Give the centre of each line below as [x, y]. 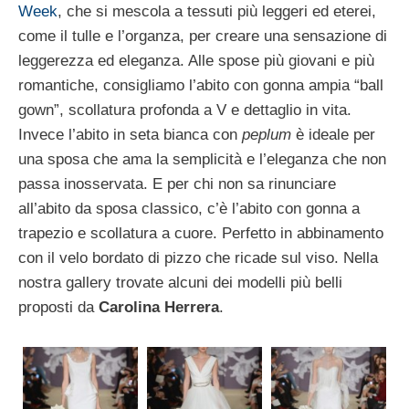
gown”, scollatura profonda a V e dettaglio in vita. [185, 110]
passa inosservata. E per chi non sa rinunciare [177, 184]
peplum [269, 134]
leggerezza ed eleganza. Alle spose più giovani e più [196, 60]
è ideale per [336, 134]
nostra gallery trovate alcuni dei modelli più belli [180, 282]
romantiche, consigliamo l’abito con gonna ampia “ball [201, 85]
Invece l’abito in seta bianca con [130, 134]
